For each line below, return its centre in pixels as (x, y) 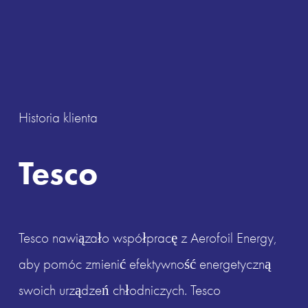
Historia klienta (58, 118)
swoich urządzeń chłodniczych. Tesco (119, 290)
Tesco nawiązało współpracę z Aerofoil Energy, (147, 238)
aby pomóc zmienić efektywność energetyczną (144, 264)
